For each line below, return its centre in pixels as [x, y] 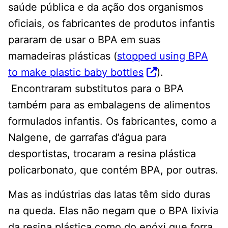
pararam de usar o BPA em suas [84, 39]
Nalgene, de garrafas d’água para [87, 137]
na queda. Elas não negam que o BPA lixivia [113, 210]
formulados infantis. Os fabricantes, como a [112, 121]
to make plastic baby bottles [76, 72]
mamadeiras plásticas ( [63, 56]
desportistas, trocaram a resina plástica [102, 153]
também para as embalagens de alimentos [109, 105]
